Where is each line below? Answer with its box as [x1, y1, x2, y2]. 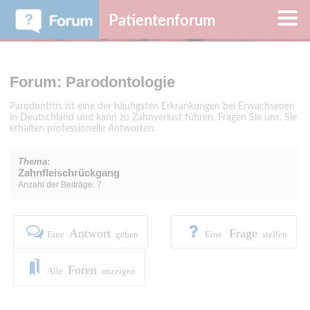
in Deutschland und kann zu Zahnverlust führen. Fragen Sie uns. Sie [10, 112, 297, 122]
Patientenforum [108, 13, 215, 29]
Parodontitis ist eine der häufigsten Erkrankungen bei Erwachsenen [10, 101, 295, 111]
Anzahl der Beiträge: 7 [18, 180, 102, 190]
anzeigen [101, 266, 136, 277]
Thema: [18, 156, 51, 167]
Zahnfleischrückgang [18, 167, 120, 179]
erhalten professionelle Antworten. [10, 123, 156, 134]
